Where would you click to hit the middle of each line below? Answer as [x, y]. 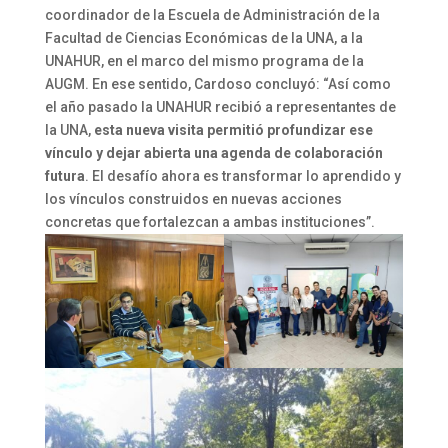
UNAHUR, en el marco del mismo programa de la [204, 60]
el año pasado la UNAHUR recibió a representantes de [220, 106]
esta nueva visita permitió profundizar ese [233, 129]
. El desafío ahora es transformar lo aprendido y [242, 175]
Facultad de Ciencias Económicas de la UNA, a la [203, 37]
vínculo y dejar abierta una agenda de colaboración [213, 152]
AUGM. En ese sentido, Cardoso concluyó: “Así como [217, 83]
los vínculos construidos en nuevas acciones [193, 198]
